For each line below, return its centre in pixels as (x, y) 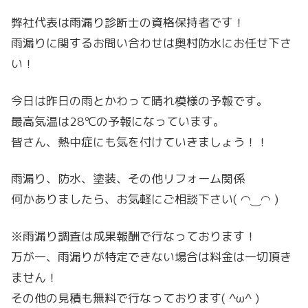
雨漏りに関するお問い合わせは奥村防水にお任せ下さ (151, 43)
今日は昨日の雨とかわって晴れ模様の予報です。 (140, 100)
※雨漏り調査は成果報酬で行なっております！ (134, 236)
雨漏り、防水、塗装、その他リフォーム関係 (128, 179)
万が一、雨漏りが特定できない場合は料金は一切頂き (151, 257)
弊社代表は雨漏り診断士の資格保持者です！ (128, 22)
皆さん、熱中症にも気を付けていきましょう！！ (140, 142)
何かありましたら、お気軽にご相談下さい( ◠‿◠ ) (145, 199)
